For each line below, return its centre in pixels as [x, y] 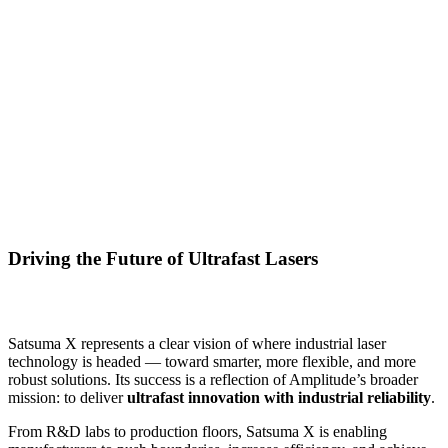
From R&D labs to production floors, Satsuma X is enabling [197, 432]
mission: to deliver [67, 398]
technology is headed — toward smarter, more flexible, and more [212, 362]
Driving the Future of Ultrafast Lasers [163, 259]
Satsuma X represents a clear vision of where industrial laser [197, 344]
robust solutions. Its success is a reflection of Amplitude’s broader [213, 380]
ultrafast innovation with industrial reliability [279, 398]
